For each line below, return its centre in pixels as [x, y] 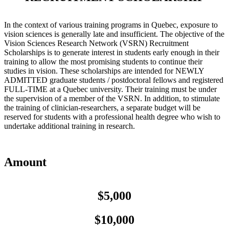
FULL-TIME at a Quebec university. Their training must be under [110, 89]
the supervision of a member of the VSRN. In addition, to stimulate [112, 98]
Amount [25, 162]
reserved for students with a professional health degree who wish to [112, 117]
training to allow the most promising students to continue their [103, 61]
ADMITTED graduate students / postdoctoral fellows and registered [114, 80]
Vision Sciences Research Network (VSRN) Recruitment [96, 43]
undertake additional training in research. [70, 126]
